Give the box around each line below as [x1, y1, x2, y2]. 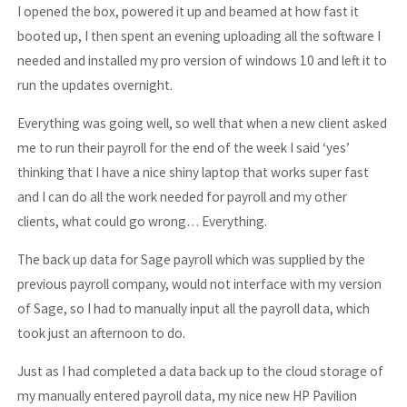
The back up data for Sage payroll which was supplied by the [17, 251, 366, 269]
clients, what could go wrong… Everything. [17, 212, 268, 230]
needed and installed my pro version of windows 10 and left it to [17, 51, 388, 69]
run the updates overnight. [17, 75, 174, 94]
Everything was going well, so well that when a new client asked [17, 114, 388, 132]
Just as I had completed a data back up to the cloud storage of [17, 362, 384, 381]
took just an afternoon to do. [17, 324, 186, 342]
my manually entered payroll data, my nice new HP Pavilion [17, 387, 358, 405]
